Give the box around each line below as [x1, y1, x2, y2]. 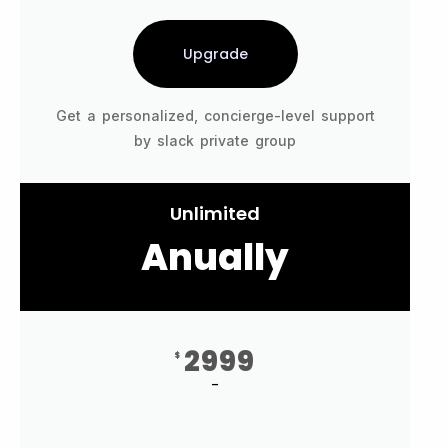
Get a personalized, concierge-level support [55, 107, 375, 125]
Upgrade [182, 44, 248, 65]
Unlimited [170, 201, 260, 227]
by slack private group [134, 132, 296, 150]
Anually [141, 232, 289, 284]
